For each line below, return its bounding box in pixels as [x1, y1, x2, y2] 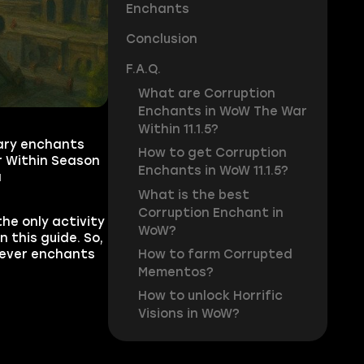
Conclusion [125, 32, 197, 47]
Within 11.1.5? [137, 121, 219, 136]
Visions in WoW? [137, 306, 240, 322]
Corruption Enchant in [137, 205, 284, 220]
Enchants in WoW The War [137, 103, 307, 119]
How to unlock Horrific [137, 288, 283, 304]
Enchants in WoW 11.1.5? [137, 163, 288, 179]
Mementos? [137, 265, 214, 280]
